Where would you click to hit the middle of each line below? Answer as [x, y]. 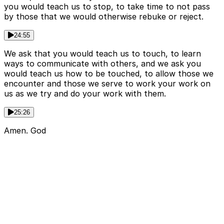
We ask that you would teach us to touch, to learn [102, 54]
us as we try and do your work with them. [85, 94]
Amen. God [25, 131]
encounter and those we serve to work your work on [107, 84]
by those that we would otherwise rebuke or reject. [104, 17]
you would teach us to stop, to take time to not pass [107, 7]
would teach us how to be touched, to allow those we [109, 74]
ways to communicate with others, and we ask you [102, 64]
